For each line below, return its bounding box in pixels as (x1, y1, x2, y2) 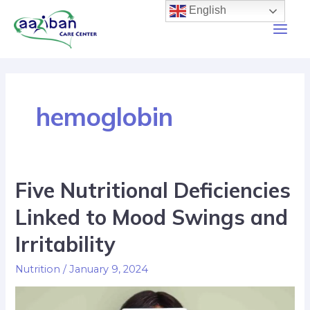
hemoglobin (35, 100, 173, 132)
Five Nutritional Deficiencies (15, 176, 291, 203)
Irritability (15, 230, 116, 257)
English (186, 4, 227, 17)
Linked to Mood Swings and (15, 203, 289, 230)
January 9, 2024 (69, 262, 149, 275)
